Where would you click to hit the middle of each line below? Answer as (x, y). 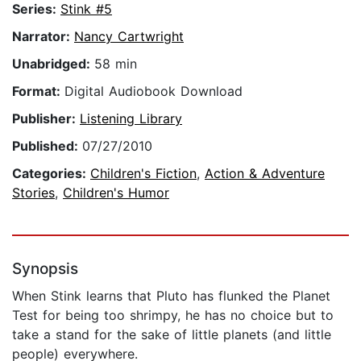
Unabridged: (53, 64)
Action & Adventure (265, 174)
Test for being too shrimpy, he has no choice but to (173, 315)
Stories (33, 193)
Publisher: (46, 119)
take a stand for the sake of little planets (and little (172, 335)
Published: (47, 146)
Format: (38, 91)
